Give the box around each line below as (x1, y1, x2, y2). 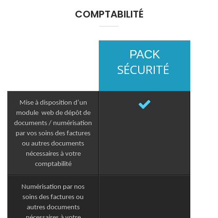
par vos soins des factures (16, 130, 91, 138)
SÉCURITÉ (117, 61, 172, 78)
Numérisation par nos (21, 183, 85, 191)
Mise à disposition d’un (19, 99, 87, 107)
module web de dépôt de (16, 109, 91, 117)
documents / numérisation (14, 120, 92, 127)
